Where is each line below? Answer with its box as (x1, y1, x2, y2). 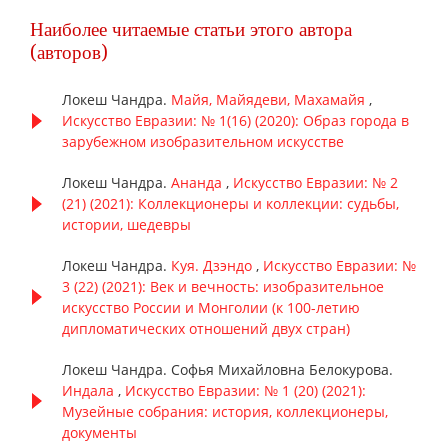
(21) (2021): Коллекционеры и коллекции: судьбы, (62, 194, 399, 214)
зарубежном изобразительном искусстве (62, 132, 344, 152)
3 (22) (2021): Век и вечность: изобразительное (62, 277, 384, 297)
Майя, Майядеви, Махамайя (171, 90, 369, 110)
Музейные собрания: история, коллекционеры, (62, 402, 388, 422)
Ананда (171, 173, 226, 193)
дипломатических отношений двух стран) (62, 319, 350, 339)
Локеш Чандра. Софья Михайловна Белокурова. (62, 360, 393, 380)
